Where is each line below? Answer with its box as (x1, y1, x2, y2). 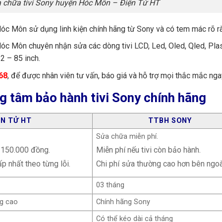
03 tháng (96, 180, 125, 189)
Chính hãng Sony (96, 197, 151, 206)
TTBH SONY (148, 116, 192, 125)
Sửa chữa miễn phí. (96, 132, 159, 141)
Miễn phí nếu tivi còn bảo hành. (96, 145, 201, 155)
